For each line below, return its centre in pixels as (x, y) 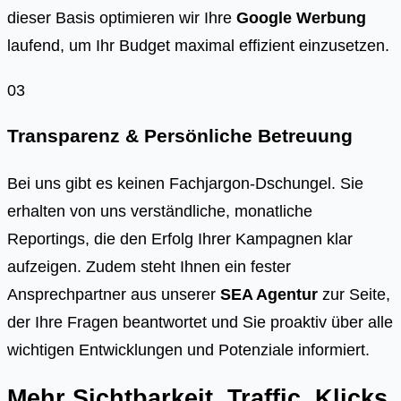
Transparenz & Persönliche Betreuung (180, 136)
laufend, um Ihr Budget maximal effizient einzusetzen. (198, 46)
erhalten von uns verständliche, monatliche (160, 211)
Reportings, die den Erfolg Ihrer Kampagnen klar (180, 239)
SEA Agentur (269, 294)
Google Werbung (301, 18)
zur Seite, (354, 294)
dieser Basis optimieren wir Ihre (122, 18)
